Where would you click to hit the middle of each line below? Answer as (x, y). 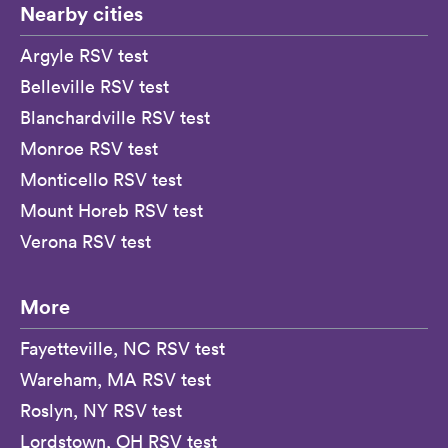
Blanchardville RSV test (115, 118)
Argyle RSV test (84, 56)
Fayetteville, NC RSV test (122, 349)
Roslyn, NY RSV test (101, 411)
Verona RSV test (85, 242)
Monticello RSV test (101, 180)
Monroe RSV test (89, 149)
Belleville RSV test (94, 87)
